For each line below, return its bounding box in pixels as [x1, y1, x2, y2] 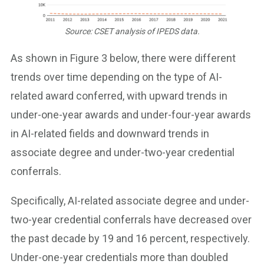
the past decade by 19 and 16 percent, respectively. [11, 232, 250, 245]
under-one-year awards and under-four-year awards [11, 108, 251, 121]
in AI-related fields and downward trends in [11, 127, 209, 140]
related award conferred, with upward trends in [11, 89, 227, 102]
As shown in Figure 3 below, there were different [11, 51, 236, 64]
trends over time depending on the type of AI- [11, 70, 222, 83]
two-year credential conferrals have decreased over [11, 213, 252, 226]
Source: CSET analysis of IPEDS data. [64, 26, 200, 36]
